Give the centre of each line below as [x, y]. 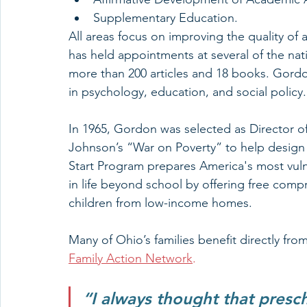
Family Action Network [131, 259]
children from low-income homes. [162, 203]
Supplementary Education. [165, 18]
